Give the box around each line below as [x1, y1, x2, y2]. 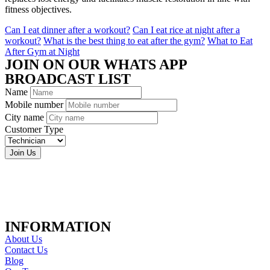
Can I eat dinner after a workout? [5, 24, 130, 35]
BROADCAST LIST [5, 71, 131, 87]
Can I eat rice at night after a [133, 24, 240, 35]
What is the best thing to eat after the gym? [43, 35, 205, 46]
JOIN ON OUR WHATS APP [5, 56, 187, 72]
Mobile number [5, 99, 66, 110]
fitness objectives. [5, 4, 72, 14]
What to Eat [207, 35, 253, 46]
